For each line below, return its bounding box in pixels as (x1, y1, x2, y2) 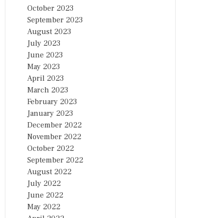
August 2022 (27, 167, 72, 177)
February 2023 (27, 97, 77, 107)
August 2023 (27, 27, 71, 36)
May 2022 (27, 202, 60, 212)
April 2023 (27, 73, 64, 83)
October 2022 (27, 144, 74, 153)
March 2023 (27, 85, 68, 95)
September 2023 (27, 15, 83, 25)
